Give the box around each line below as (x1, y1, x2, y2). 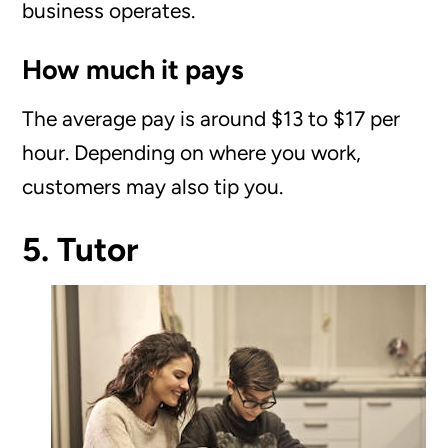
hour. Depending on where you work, (22, 139, 362, 165)
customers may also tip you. (22, 173, 284, 199)
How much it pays (22, 52, 245, 86)
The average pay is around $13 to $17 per (22, 105, 401, 131)
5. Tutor (22, 229, 140, 269)
